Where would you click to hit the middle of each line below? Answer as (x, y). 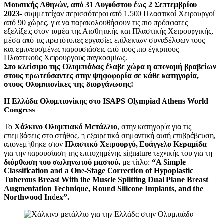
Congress (19, 110)
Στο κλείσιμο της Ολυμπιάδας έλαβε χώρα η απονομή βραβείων (110, 66)
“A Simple (169, 162)
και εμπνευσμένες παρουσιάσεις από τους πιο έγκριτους (91, 49)
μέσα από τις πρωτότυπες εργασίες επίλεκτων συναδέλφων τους (104, 40)
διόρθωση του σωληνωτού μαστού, (62, 162)
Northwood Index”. (37, 197)
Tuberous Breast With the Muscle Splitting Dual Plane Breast (106, 179)
